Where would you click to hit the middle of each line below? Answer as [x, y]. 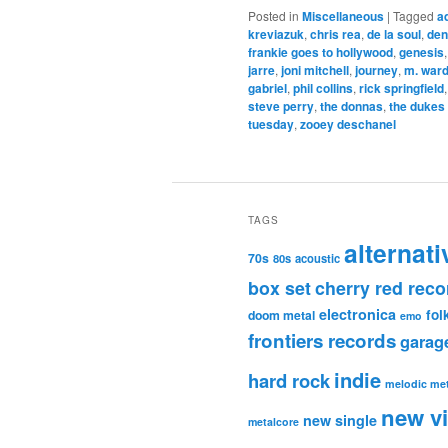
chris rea [335, 34]
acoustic [317, 258]
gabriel [267, 88]
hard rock [289, 381]
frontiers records [322, 341]
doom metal [281, 315]
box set [279, 288]
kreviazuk [276, 34]
